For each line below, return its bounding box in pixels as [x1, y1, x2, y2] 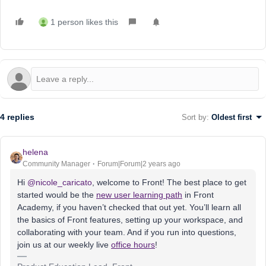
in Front [182, 190, 214, 199]
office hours [111, 240, 155, 249]
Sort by [182, 112, 207, 122]
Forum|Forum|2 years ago [97, 160, 180, 168]
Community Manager [23, 160, 90, 168]
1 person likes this [50, 17, 118, 27]
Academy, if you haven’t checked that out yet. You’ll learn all [17, 202, 241, 212]
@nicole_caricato [27, 178, 92, 187]
